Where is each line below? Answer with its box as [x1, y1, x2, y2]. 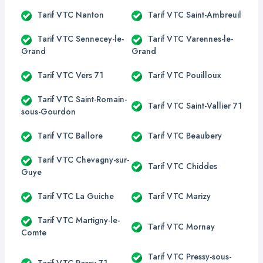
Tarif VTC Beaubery [148, 130, 222, 141]
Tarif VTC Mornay [148, 220, 215, 232]
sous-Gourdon [21, 106, 76, 117]
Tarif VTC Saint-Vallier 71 [148, 99, 242, 112]
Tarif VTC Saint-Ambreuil [148, 9, 241, 21]
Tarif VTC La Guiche [38, 190, 114, 202]
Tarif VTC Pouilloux [148, 69, 221, 81]
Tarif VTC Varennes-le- [148, 33, 233, 45]
